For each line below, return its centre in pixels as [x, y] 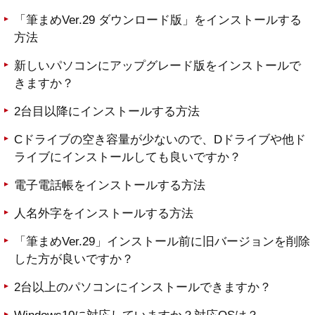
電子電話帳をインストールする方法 [110, 186]
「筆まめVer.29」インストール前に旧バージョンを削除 [162, 242]
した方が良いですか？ [74, 259]
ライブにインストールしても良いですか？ [128, 157]
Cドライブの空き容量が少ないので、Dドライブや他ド [160, 140]
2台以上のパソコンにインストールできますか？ [143, 288]
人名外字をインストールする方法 [104, 214]
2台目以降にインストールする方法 [107, 112]
